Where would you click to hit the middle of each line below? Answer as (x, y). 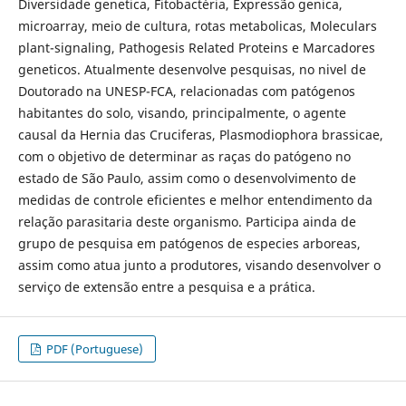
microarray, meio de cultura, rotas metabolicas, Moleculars (197, 25)
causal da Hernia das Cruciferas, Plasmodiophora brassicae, (200, 134)
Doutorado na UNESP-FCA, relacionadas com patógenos (186, 91)
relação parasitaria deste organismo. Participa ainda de (187, 221)
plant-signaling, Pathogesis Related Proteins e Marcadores (196, 47)
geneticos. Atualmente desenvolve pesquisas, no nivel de (192, 69)
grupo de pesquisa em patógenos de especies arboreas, (189, 243)
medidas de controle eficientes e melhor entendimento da (195, 199)
